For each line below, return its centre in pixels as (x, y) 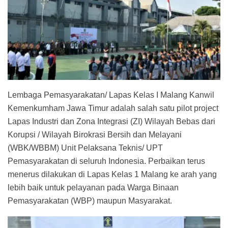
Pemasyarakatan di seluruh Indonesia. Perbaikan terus (106, 161)
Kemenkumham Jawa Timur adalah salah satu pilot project (113, 108)
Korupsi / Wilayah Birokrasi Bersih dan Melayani (95, 134)
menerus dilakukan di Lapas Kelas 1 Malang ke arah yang (112, 174)
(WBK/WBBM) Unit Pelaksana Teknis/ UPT (85, 148)
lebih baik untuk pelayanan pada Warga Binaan (93, 187)
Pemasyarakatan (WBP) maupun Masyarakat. (90, 201)
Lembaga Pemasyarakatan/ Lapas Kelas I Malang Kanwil (111, 95)
